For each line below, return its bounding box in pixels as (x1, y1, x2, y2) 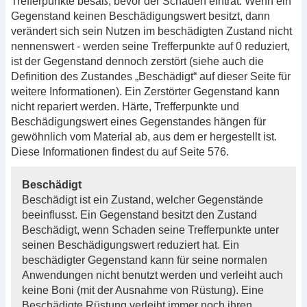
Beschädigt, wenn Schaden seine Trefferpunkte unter (22, 223, 279, 236)
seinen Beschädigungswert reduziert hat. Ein (22, 238, 239, 251)
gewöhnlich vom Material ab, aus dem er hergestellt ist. (11, 130, 277, 143)
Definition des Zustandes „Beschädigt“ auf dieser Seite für (11, 70, 291, 82)
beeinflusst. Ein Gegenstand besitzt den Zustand (22, 208, 257, 221)
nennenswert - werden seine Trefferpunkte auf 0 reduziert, (11, 40, 290, 52)
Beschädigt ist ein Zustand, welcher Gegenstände (22, 193, 263, 206)
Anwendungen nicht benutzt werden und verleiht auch (22, 269, 283, 281)
